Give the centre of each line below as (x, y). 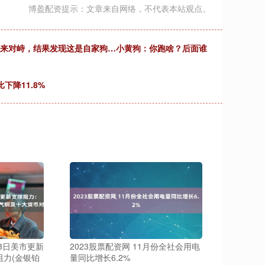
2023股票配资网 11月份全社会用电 (135, 246)
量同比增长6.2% (100, 257)
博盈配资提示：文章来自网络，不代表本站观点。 (119, 8)
